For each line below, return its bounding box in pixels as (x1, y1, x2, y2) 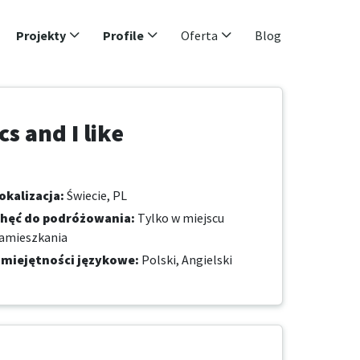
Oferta (181, 27, 218, 43)
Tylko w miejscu (135, 210, 224, 226)
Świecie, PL (64, 187, 127, 203)
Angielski (182, 252, 232, 268)
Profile (103, 27, 144, 43)
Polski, (141, 252, 182, 268)
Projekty (16, 27, 66, 43)
